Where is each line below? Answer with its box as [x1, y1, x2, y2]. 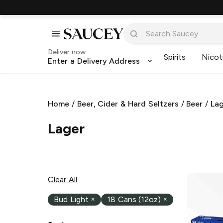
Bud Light [54, 195, 89, 205]
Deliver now [48, 48, 86, 56]
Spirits [164, 52, 186, 62]
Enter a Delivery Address [48, 56, 140, 66]
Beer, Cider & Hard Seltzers [77, 99, 179, 109]
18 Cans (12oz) [107, 195, 161, 205]
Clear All [48, 174, 77, 184]
